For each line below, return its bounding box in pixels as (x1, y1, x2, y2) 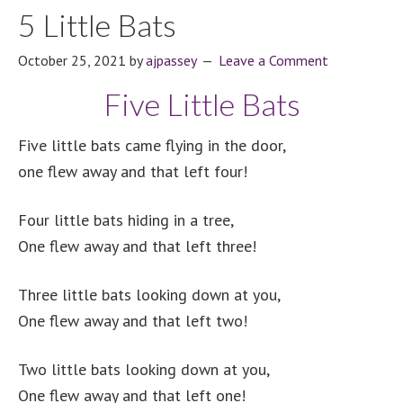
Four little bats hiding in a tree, (18, 210, 234, 230)
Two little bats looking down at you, (18, 359, 270, 380)
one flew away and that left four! (18, 161, 247, 182)
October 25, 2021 (18, 51, 126, 69)
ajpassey (146, 51, 196, 69)
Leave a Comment (219, 51, 328, 69)
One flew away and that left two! (18, 310, 247, 331)
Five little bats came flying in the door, (18, 135, 286, 156)
